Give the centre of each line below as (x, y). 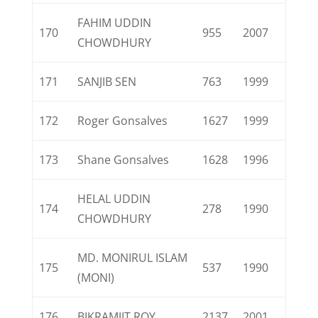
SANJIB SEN (107, 82)
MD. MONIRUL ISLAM (133, 258)
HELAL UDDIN (114, 199)
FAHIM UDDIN (115, 23)
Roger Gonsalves (123, 121)
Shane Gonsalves (124, 160)
